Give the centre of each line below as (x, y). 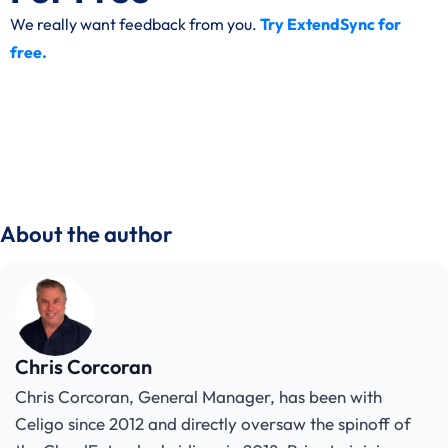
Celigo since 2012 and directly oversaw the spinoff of (213, 423)
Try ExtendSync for (330, 24)
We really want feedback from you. (135, 24)
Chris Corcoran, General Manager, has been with (198, 396)
